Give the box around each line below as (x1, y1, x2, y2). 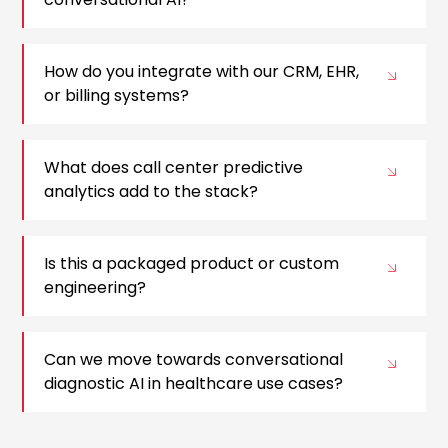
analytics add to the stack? (44, 180, 259, 204)
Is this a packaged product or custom (44, 252, 340, 276)
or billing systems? (44, 84, 190, 108)
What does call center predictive (44, 156, 304, 180)
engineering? (44, 276, 147, 300)
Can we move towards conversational (44, 348, 344, 372)
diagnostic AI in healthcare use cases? (44, 372, 344, 396)
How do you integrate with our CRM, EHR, (44, 60, 360, 84)
